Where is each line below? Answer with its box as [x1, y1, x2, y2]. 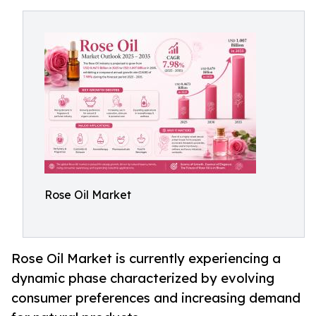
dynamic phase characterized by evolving [11, 270, 274, 286]
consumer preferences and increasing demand [11, 290, 300, 306]
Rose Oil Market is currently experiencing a [11, 250, 281, 267]
